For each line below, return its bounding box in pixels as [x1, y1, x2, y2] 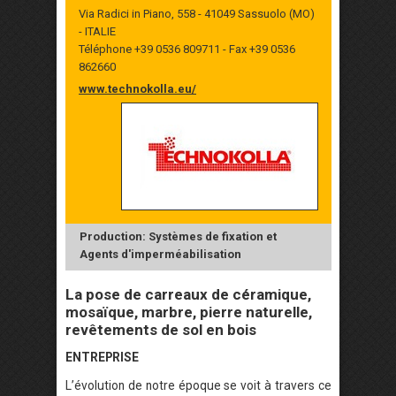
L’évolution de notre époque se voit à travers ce [65, 378, 331, 392]
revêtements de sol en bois [65, 321, 256, 339]
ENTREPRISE [65, 350, 139, 364]
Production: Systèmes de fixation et [80, 230, 277, 243]
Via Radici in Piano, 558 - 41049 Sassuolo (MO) [79, 7, 315, 20]
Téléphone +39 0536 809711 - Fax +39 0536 [79, 42, 295, 56]
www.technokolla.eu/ [79, 82, 196, 95]
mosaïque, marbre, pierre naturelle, [65, 303, 312, 321]
